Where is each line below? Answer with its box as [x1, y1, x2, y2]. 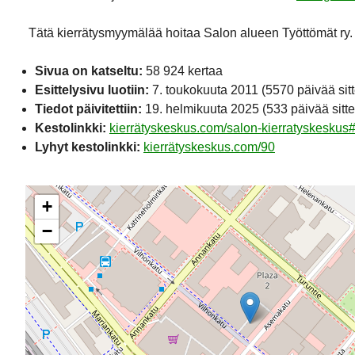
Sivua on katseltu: [35, 63, 143, 78]
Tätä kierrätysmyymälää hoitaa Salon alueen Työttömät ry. [29, 25, 353, 40]
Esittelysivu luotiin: [35, 82, 149, 97]
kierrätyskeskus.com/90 [143, 139, 275, 154]
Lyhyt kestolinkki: [35, 139, 140, 154]
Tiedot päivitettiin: [35, 101, 142, 116]
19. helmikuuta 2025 [145, 101, 259, 116]
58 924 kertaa [143, 63, 223, 78]
